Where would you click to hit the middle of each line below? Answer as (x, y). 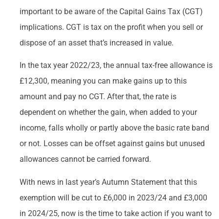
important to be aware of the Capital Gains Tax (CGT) (111, 11)
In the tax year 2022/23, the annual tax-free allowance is (116, 66)
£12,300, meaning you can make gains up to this (103, 81)
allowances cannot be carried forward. (85, 159)
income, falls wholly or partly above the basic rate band (114, 128)
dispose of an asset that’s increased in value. (97, 43)
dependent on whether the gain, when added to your (108, 112)
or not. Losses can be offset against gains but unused (112, 144)
